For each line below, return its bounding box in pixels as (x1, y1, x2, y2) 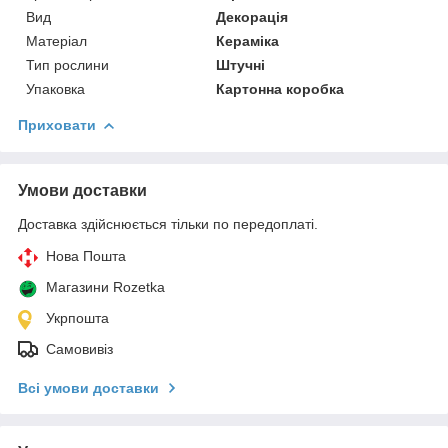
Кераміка (216, 32, 280, 49)
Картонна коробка (216, 80, 345, 97)
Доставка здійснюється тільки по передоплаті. (18, 215, 318, 232)
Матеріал (26, 32, 87, 49)
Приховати (18, 116, 96, 133)
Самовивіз (46, 340, 113, 357)
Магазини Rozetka (46, 278, 165, 295)
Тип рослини (26, 56, 109, 73)
